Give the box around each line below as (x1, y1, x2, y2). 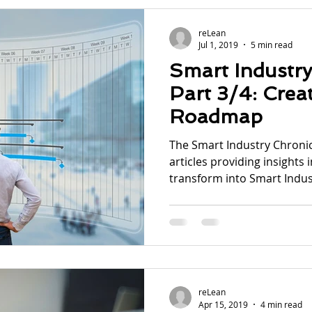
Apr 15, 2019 (198, 298, 248, 310)
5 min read (251, 39, 292, 50)
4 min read (260, 298, 302, 310)
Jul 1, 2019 (198, 39, 238, 50)
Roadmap (169, 105, 263, 128)
